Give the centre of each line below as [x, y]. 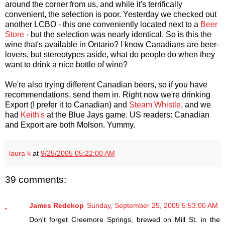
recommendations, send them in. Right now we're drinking [108, 94]
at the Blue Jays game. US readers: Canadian [127, 115]
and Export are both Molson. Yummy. [70, 125]
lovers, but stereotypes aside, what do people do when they [110, 54]
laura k [20, 153]
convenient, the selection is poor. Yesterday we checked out [111, 14]
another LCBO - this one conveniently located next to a [103, 24]
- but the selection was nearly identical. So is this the [118, 34]
